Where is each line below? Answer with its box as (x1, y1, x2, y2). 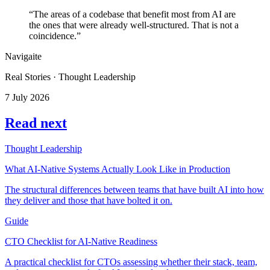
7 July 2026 (5, 92, 49, 102)
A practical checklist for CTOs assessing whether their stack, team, (5, 256, 257, 267)
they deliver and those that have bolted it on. (5, 195, 172, 206)
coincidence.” (29, 30, 81, 41)
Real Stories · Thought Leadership (5, 71, 136, 82)
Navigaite (5, 51, 42, 61)
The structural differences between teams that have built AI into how (5, 184, 264, 195)
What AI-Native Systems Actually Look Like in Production (5, 163, 230, 174)
